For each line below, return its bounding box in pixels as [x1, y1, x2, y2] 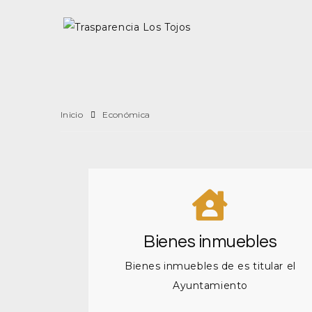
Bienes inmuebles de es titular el [125, 260, 296, 272]
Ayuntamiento [173, 279, 248, 292]
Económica [102, 109, 150, 120]
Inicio [61, 109, 84, 120]
